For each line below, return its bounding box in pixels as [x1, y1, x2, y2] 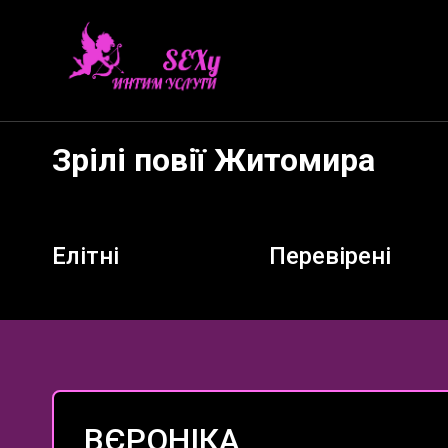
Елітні [52, 242, 119, 270]
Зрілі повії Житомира [52, 141, 375, 179]
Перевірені [268, 242, 391, 270]
